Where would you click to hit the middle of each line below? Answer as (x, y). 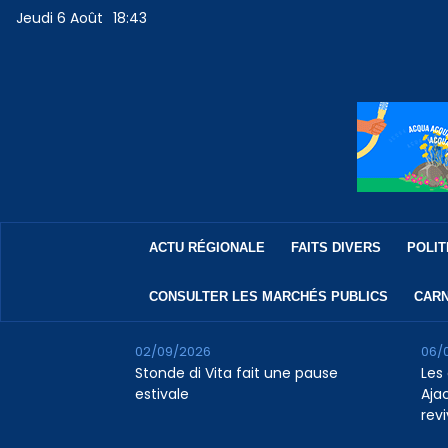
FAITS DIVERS (335, 248)
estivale (161, 394)
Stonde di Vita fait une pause (236, 373)
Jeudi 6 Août (60, 18)
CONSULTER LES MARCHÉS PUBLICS (268, 297)
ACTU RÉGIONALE (206, 248)
